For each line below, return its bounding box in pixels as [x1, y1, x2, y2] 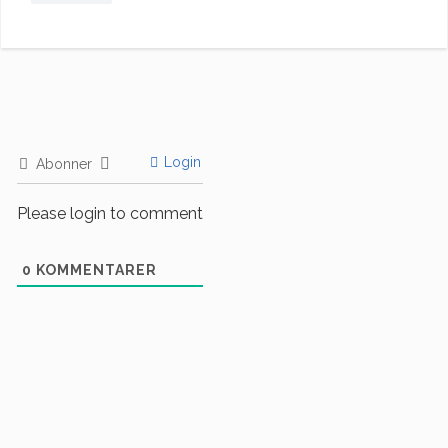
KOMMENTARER [32, 261, 157, 278]
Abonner [36, 155, 92, 172]
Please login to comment [17, 203, 203, 223]
